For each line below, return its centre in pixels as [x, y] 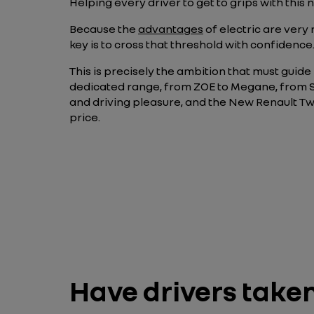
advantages [171, 29]
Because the [104, 29]
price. [86, 117]
